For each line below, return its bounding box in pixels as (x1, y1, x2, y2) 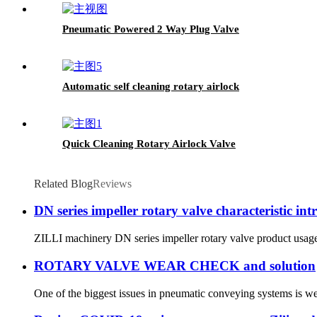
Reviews (93, 177, 132, 190)
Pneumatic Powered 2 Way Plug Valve (62, 23, 239, 35)
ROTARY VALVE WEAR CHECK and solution (34, 258, 316, 273)
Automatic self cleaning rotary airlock (62, 80, 239, 92)
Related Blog (34, 177, 93, 190)
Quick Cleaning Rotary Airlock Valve (62, 137, 236, 149)
